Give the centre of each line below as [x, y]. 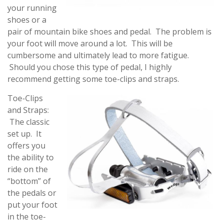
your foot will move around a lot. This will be [90, 43]
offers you [26, 146]
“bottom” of [29, 181]
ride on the [28, 169]
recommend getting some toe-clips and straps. [93, 79]
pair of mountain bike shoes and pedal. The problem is [110, 32]
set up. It [24, 134]
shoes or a [27, 20]
